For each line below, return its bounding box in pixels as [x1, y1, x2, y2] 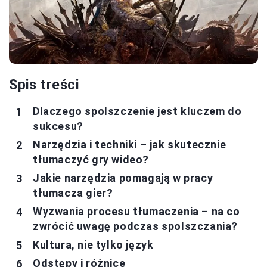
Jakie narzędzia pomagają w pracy [33, 172, 213, 185]
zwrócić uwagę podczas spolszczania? [33, 220, 238, 233]
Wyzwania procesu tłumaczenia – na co [33, 205, 240, 218]
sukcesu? [33, 120, 83, 133]
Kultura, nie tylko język [33, 238, 154, 252]
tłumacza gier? [33, 187, 113, 200]
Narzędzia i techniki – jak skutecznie [33, 138, 226, 151]
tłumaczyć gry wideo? [33, 153, 150, 166]
